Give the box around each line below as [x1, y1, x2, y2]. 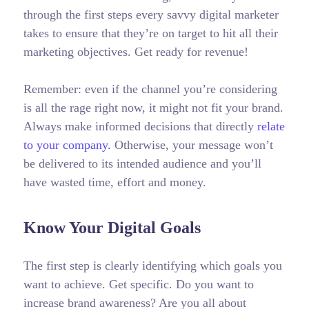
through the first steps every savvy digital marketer [23, 8, 279, 22]
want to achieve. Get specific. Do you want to [23, 277, 254, 292]
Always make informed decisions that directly [23, 119, 257, 134]
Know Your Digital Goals [23, 219, 201, 237]
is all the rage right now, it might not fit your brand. [23, 101, 283, 115]
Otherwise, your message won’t [110, 138, 273, 152]
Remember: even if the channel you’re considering [23, 82, 277, 97]
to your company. [23, 138, 111, 152]
